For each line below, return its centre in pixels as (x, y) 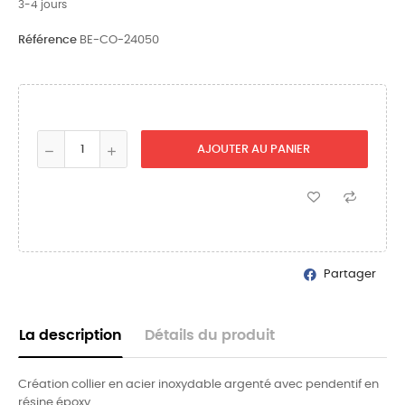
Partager (350, 274)
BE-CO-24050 (119, 40)
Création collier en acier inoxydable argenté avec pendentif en (198, 385)
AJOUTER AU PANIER (253, 150)
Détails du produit (210, 336)
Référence (47, 40)
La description (71, 336)
